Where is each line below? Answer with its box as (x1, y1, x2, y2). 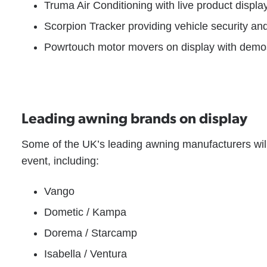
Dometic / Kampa (44, 206, 126, 218)
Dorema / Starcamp (44, 227, 137, 239)
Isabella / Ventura (44, 248, 127, 260)
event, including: (21, 155, 100, 167)
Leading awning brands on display (21, 108, 248, 127)
